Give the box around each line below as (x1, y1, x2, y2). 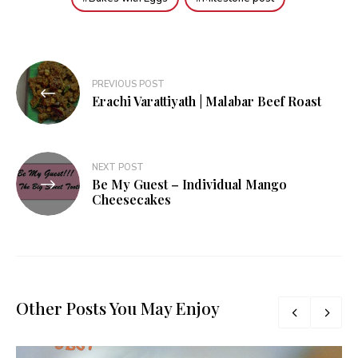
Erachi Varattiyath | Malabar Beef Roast (92, 92, 321, 109)
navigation (15, 86, 109, 112)
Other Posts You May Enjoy (16, 296, 220, 320)
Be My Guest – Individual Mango (92, 176, 287, 193)
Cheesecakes (92, 191, 171, 209)
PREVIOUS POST (92, 78, 165, 90)
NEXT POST (92, 161, 144, 174)
